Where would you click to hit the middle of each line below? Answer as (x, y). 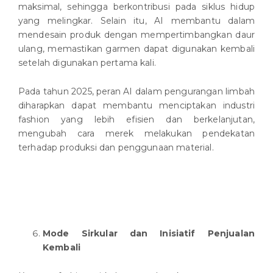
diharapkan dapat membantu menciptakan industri (136, 106)
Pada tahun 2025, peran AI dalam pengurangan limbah (136, 92)
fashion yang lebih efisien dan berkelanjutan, (136, 120)
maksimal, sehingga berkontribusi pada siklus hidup (136, 7)
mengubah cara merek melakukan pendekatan (136, 134)
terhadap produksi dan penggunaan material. (116, 148)
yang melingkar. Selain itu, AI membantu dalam (136, 21)
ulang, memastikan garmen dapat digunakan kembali (136, 49)
